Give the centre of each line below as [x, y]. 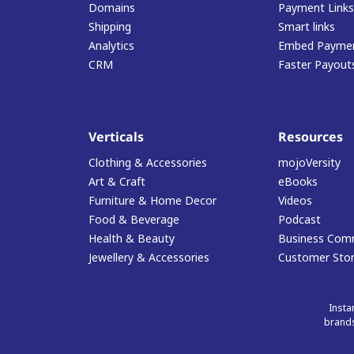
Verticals [116, 136]
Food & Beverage [134, 219]
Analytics [111, 45]
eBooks [298, 181]
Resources [311, 136]
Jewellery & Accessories [149, 257]
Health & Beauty [132, 238]
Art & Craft [117, 181]
